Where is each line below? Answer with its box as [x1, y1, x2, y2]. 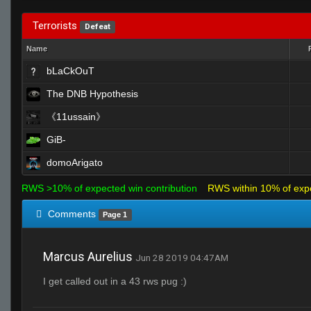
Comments [45, 208, 99, 219]
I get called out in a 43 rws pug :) [43, 276, 187, 287]
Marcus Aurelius [43, 249, 133, 264]
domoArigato [47, 157, 103, 168]
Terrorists [33, 19, 80, 32]
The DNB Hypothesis [47, 88, 138, 99]
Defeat [84, 22, 110, 31]
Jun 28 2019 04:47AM [135, 252, 228, 263]
